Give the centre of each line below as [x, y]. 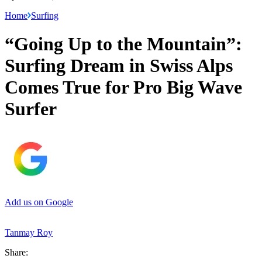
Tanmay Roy [29, 232]
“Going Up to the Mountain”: [123, 44]
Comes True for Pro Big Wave [123, 87]
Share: [16, 252]
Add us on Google [39, 202]
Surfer [31, 109]
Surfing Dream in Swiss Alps [119, 66]
